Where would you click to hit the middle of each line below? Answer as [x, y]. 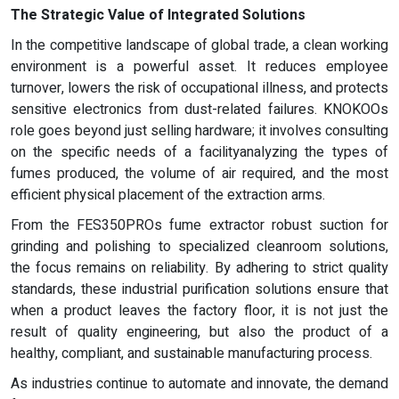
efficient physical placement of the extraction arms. [168, 195]
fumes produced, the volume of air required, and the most [199, 173]
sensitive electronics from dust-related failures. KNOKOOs [199, 109]
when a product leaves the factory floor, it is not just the [199, 310]
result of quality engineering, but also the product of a [199, 332]
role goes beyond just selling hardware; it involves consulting [199, 130]
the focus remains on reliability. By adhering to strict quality [199, 268]
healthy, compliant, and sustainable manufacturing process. [191, 353]
